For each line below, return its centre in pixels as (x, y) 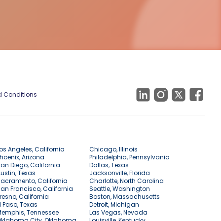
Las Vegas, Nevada (118, 213)
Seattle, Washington (119, 189)
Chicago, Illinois (113, 149)
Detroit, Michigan (114, 205)
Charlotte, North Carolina (126, 181)
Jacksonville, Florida (119, 173)
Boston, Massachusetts (124, 197)
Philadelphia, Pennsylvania (129, 157)
